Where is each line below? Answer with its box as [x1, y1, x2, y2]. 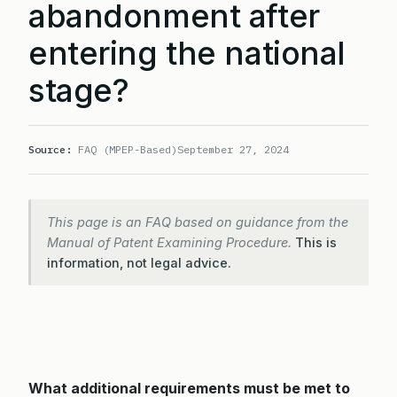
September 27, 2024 [177, 143, 289, 156]
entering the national [28, 34, 346, 73]
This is [295, 235, 337, 250]
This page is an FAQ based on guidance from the [47, 214, 348, 230]
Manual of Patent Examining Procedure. [47, 235, 295, 250]
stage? [28, 71, 129, 110]
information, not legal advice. [47, 255, 231, 270]
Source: [28, 143, 72, 156]
